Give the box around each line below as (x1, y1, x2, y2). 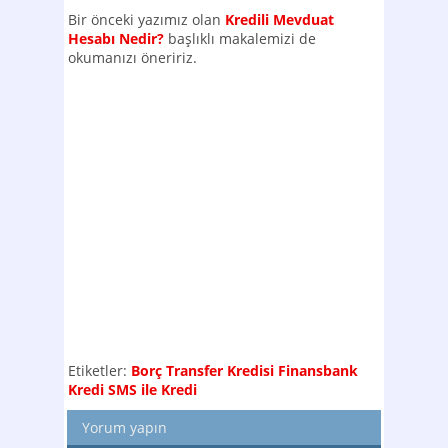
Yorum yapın (82, 418, 168, 438)
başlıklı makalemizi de (164, 29, 316, 48)
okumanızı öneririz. (68, 48, 197, 67)
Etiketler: (68, 361, 127, 380)
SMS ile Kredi (108, 380, 197, 399)
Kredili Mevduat (225, 10, 334, 29)
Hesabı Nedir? (68, 29, 164, 48)
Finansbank (278, 361, 358, 380)
